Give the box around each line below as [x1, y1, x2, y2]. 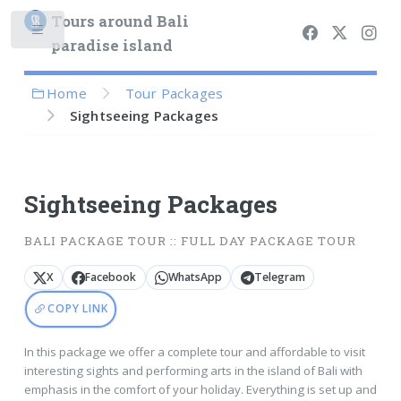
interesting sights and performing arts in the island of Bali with [23, 362, 363, 379]
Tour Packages [125, 83, 223, 102]
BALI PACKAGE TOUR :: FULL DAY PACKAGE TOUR [23, 233, 356, 250]
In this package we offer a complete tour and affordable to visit [23, 343, 365, 360]
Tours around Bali [50, 12, 189, 32]
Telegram [253, 269, 305, 286]
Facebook [85, 269, 137, 286]
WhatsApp [167, 269, 222, 286]
